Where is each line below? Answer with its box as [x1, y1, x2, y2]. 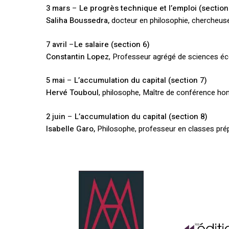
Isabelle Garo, [46, 123, 96, 134]
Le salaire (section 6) [74, 38, 150, 50]
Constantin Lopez [46, 51, 109, 62]
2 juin [46, 110, 66, 122]
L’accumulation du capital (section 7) [74, 75, 208, 86]
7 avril [46, 38, 70, 50]
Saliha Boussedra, [46, 15, 110, 27]
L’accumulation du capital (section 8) [75, 110, 208, 122]
